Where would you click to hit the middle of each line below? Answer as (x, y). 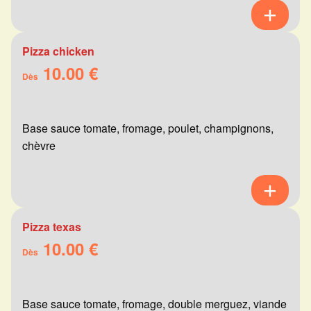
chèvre (39, 146)
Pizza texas (52, 227)
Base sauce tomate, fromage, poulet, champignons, (148, 128)
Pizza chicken (58, 51)
